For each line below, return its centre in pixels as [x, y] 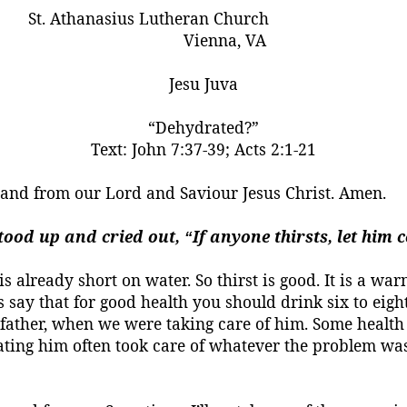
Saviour [209, 193]
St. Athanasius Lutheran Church [149, 18]
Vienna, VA [225, 40]
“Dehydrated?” [203, 127]
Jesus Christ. [286, 193]
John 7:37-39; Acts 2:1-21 [222, 149]
